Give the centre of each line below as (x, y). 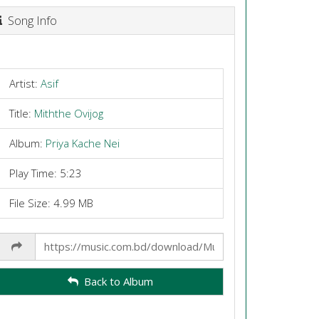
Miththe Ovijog (68, 113)
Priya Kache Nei (82, 143)
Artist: (25, 83)
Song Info (29, 20)
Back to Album (116, 281)
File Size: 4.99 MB (51, 203)
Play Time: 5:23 (45, 173)
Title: (21, 113)
